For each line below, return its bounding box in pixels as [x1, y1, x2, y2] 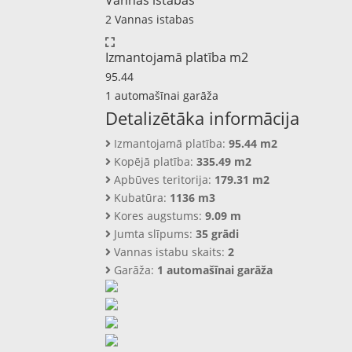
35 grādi [196, 226, 240, 241]
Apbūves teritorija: [111, 172, 215, 187]
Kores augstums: [111, 208, 206, 223]
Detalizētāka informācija [105, 106, 300, 130]
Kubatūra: [111, 190, 170, 205]
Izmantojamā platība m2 [105, 49, 249, 66]
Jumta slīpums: [111, 226, 196, 241]
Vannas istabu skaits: [111, 244, 229, 259]
